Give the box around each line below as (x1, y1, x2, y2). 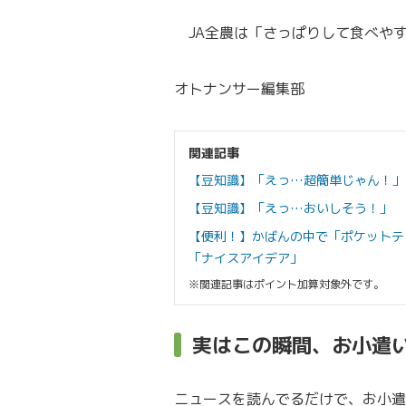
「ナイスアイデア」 (188, 249, 303, 267)
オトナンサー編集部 (174, 79, 304, 100)
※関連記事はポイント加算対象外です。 (188, 276, 384, 293)
